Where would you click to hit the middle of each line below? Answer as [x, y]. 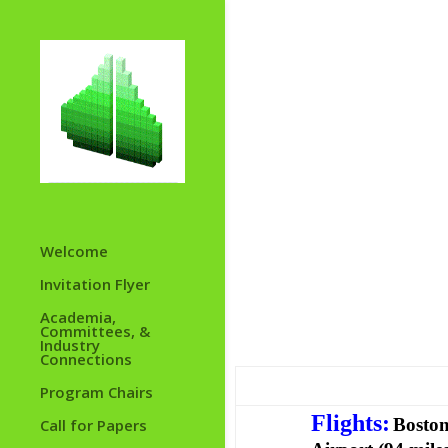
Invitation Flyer [95, 284]
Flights [346, 423]
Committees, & [95, 331]
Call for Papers [93, 425]
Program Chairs [96, 392]
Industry [70, 345]
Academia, [78, 317]
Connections [86, 359]
